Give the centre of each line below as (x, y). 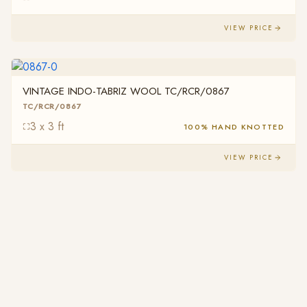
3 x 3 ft (47, 126)
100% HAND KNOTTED (234, 126)
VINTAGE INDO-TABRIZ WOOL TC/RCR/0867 (126, 91)
